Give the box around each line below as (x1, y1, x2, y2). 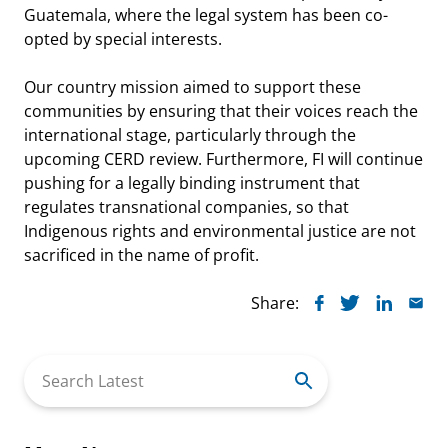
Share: (250, 291, 299, 314)
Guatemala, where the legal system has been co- (23, 3, 388, 26)
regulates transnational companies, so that (23, 195, 349, 218)
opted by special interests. (23, 27, 222, 50)
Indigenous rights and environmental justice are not (23, 219, 416, 242)
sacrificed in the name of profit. (23, 243, 259, 266)
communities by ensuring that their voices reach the (23, 99, 418, 122)
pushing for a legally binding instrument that (23, 171, 360, 194)
